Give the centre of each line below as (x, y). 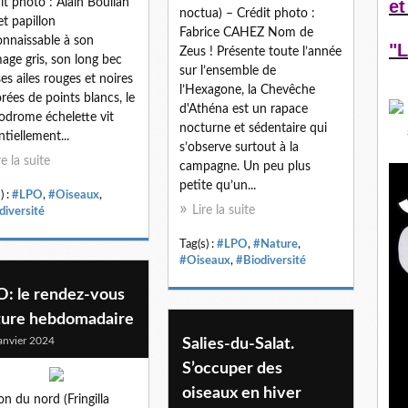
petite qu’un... (218, 185)
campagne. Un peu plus (245, 166)
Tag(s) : (198, 244)
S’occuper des (232, 368)
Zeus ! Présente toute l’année (260, 51)
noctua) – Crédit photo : (247, 13)
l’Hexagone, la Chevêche (247, 90)
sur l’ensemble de (228, 71)
